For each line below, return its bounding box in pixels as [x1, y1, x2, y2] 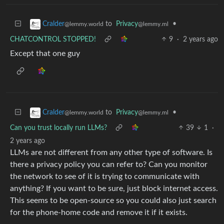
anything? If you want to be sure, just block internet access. [10, 184, 218, 192]
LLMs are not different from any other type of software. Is [10, 148, 212, 156]
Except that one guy [10, 49, 80, 57]
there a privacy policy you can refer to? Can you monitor [10, 160, 207, 168]
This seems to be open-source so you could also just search [10, 196, 216, 204]
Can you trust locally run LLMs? [10, 124, 107, 131]
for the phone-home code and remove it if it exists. [10, 208, 187, 216]
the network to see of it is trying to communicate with [10, 172, 199, 180]
